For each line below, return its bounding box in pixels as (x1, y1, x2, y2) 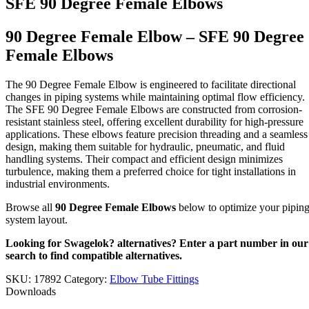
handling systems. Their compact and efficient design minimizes (6, 153, 283, 166)
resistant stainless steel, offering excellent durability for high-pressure (6, 116, 303, 128)
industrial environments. (6, 178, 110, 190)
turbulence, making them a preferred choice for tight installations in (6, 166, 296, 178)
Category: (64, 273, 110, 286)
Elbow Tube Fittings (110, 273, 199, 286)
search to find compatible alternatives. (6, 250, 182, 262)
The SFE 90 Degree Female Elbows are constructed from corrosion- (6, 103, 302, 116)
